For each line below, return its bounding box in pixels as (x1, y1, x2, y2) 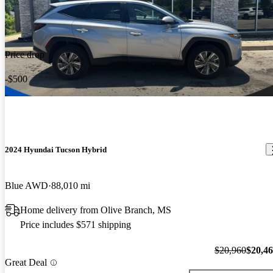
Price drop (5, 49, 44, 60)
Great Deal (5, 257, 47, 268)
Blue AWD (5, 180, 48, 191)
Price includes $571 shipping (20, 219, 131, 230)
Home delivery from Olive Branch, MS (20, 204, 171, 215)
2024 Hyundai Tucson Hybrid (5, 144, 107, 154)
